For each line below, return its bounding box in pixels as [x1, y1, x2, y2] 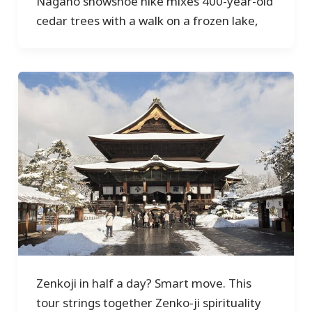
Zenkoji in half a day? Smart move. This [36, 274, 251, 291]
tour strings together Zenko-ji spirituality [36, 294, 261, 311]
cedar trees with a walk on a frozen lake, [36, 12, 258, 29]
